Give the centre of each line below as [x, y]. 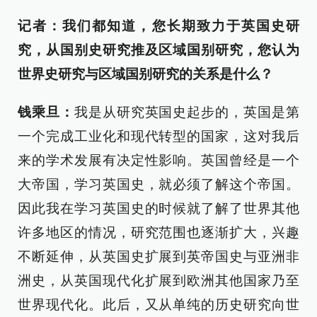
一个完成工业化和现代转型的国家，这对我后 [158, 136]
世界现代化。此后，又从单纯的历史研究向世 [158, 305]
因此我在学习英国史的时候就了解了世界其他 [158, 208]
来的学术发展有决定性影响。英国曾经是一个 [158, 160]
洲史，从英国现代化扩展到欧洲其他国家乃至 [158, 281]
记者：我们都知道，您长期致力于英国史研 [158, 26]
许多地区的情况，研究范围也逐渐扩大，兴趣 [158, 232]
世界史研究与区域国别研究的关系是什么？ [145, 74]
